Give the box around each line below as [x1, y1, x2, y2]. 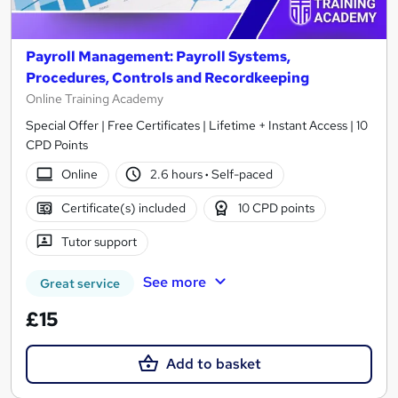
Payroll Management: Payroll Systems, [26, 46, 291, 66]
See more [142, 272, 206, 291]
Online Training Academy [26, 90, 163, 107]
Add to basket [165, 354, 261, 373]
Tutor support [60, 234, 137, 251]
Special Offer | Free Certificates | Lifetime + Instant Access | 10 [26, 116, 368, 133]
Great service [40, 275, 120, 291]
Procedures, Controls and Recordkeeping [26, 68, 309, 87]
